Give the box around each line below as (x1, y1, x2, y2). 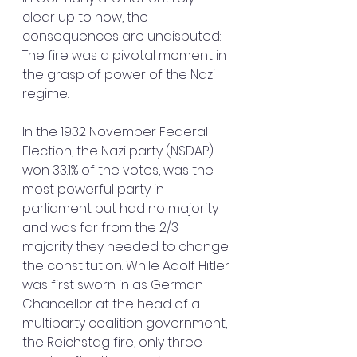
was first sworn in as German (22, 276, 206, 294)
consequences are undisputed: (22, 27, 224, 45)
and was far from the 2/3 (22, 218, 182, 237)
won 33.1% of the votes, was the (22, 161, 217, 179)
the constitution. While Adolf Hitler (22, 257, 233, 275)
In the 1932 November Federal (22, 123, 211, 141)
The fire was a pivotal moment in (22, 46, 229, 65)
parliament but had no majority (22, 199, 222, 218)
